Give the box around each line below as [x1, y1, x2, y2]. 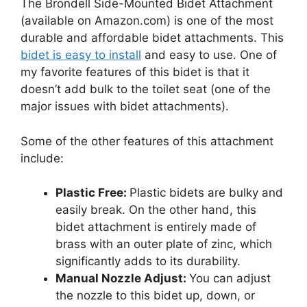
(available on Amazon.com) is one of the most [21, 14, 273, 28]
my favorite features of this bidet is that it [21, 65, 249, 79]
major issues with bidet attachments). [21, 99, 232, 114]
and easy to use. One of [141, 48, 277, 62]
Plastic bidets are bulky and [130, 186, 283, 200]
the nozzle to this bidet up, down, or [56, 288, 255, 303]
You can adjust [189, 271, 271, 286]
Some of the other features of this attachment [21, 134, 273, 148]
